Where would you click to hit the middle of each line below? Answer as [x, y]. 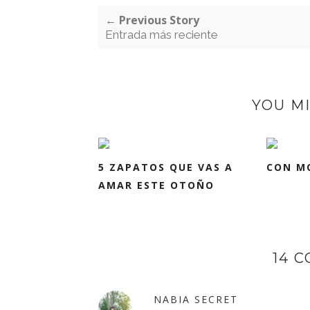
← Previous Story [152, 20]
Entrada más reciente [162, 35]
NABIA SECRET [196, 299]
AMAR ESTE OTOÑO [156, 185]
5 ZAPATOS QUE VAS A [166, 167]
